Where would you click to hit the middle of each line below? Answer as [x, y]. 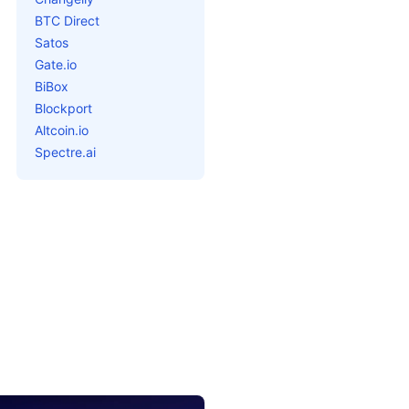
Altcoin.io [62, 130]
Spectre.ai [65, 152]
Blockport [63, 108]
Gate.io [56, 64]
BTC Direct [67, 21]
